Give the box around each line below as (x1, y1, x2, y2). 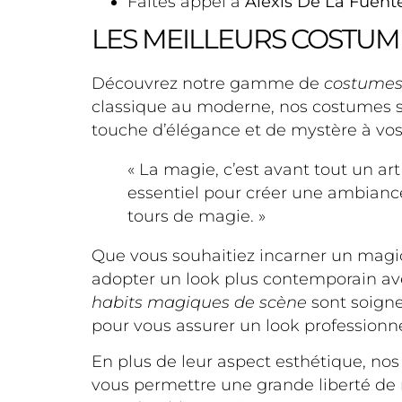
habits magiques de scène (92, 292, 307, 312)
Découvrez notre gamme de (92, 73, 324, 93)
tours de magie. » (127, 205, 266, 226)
